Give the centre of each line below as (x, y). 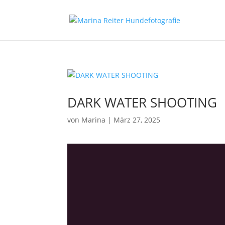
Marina (94, 120)
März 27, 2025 (137, 120)
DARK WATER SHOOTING (142, 102)
